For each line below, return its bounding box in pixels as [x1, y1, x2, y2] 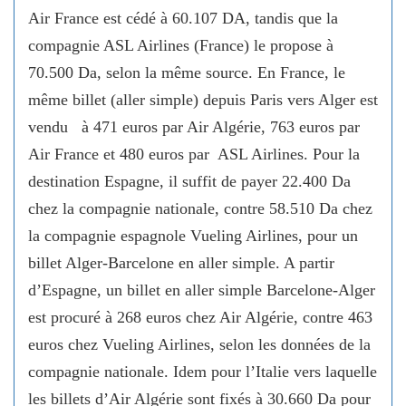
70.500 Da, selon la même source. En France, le [28, 63, 345, 82]
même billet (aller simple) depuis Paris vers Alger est [28, 90, 378, 109]
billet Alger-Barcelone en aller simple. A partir [28, 253, 334, 272]
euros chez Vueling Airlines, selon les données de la [28, 334, 371, 353]
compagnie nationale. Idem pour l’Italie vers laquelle [28, 362, 377, 381]
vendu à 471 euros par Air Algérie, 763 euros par [28, 117, 360, 136]
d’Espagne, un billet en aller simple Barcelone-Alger [28, 280, 375, 299]
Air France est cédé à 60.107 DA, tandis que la [28, 8, 338, 27]
